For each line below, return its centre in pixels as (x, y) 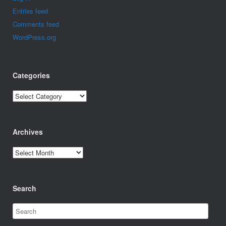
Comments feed (36, 24)
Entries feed (30, 11)
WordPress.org (34, 37)
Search (24, 188)
